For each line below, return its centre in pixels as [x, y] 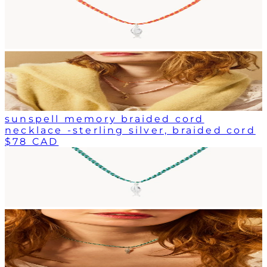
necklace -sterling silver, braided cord [130, 130]
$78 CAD [32, 141]
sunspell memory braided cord [105, 119]
